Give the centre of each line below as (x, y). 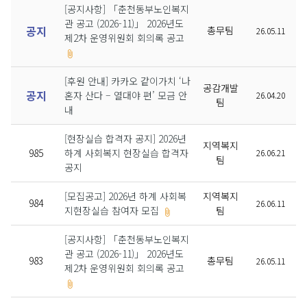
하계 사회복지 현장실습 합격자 (126, 153)
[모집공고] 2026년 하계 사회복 (125, 196)
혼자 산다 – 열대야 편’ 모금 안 (126, 95)
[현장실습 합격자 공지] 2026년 (125, 138)
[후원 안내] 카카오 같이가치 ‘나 (127, 81)
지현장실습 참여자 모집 (112, 210)
